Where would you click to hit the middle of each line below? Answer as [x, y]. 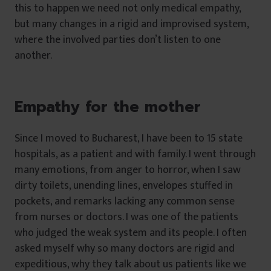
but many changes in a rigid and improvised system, [132, 24]
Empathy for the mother [108, 107]
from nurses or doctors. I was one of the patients [126, 217]
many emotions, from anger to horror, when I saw [128, 170]
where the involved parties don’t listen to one [118, 40]
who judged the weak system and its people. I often [131, 233]
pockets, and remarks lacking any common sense [125, 201]
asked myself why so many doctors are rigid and [125, 248]
